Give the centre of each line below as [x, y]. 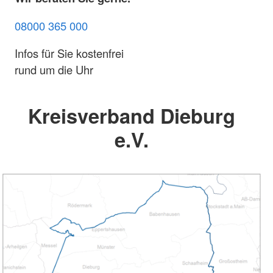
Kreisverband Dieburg [132, 116]
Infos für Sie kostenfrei [69, 53]
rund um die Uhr [54, 70]
